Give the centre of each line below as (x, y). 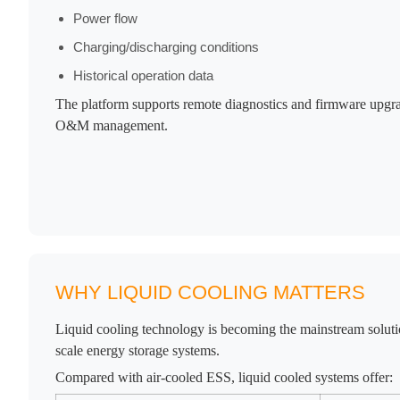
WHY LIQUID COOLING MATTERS (210, 293)
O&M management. (112, 126)
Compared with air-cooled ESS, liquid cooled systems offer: (224, 378)
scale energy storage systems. (137, 351)
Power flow (105, 19)
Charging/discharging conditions (166, 47)
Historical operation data (143, 76)
